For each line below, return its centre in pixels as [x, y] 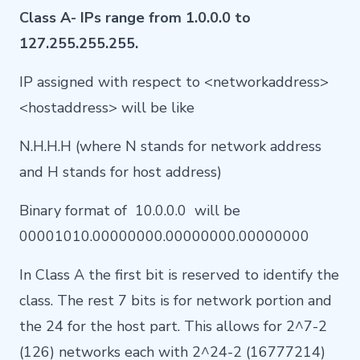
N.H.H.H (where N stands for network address [170, 147]
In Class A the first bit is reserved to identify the [179, 275]
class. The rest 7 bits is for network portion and [176, 301]
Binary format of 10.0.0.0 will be [130, 211]
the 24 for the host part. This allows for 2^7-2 [173, 327]
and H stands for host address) [121, 172]
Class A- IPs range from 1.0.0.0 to [135, 18]
